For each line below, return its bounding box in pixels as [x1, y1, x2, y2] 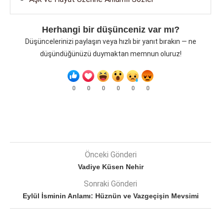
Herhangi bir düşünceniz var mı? [41, 25, 180, 35]
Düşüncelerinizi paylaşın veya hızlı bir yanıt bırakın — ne [25, 37, 196, 46]
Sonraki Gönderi [84, 179, 137, 189]
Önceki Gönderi [84, 150, 137, 160]
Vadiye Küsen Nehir [77, 163, 144, 171]
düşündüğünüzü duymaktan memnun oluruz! [39, 50, 182, 58]
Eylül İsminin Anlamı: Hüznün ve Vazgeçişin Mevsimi [22, 192, 199, 200]
